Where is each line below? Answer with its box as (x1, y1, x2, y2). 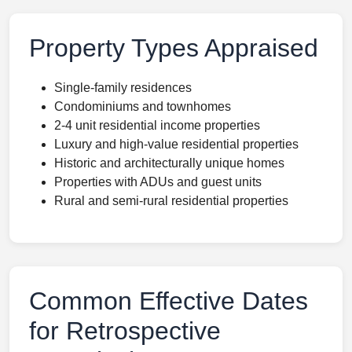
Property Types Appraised (29, 34, 318, 62)
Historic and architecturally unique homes (54, 156, 284, 170)
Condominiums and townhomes (54, 100, 231, 113)
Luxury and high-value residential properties (54, 137, 299, 151)
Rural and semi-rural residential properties (54, 194, 288, 207)
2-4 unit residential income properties (54, 119, 260, 132)
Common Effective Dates (29, 287, 308, 315)
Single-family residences (54, 81, 192, 94)
